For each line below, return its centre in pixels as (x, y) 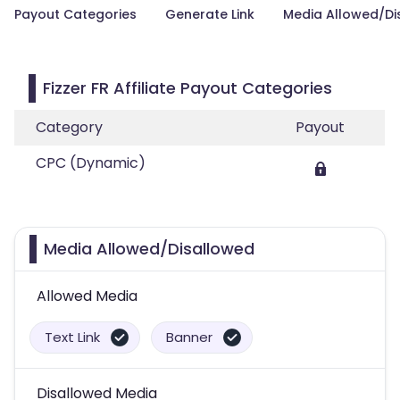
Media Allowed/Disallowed (149, 249)
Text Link (72, 337)
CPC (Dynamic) (91, 163)
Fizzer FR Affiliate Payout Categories (187, 88)
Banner (189, 337)
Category (69, 127)
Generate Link (210, 14)
